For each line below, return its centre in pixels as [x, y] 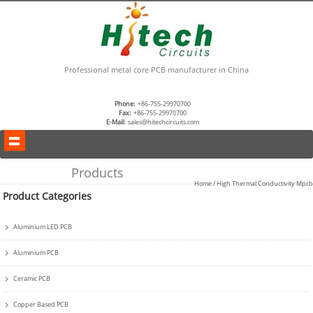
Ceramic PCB [32, 278]
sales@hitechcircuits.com [164, 122]
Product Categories [48, 196]
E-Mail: [116, 122]
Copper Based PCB [41, 304]
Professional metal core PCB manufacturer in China [156, 70]
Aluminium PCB [36, 253]
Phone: [125, 104]
